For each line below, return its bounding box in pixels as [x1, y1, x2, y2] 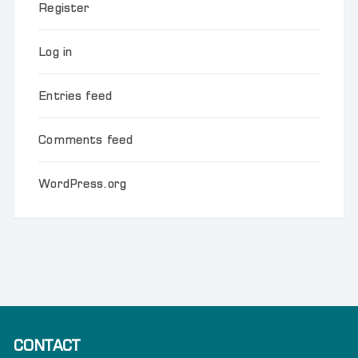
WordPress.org [38, 176, 127, 192]
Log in [38, 44, 73, 60]
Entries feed [38, 88, 113, 104]
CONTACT [14, 336, 81, 356]
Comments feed [38, 132, 133, 148]
